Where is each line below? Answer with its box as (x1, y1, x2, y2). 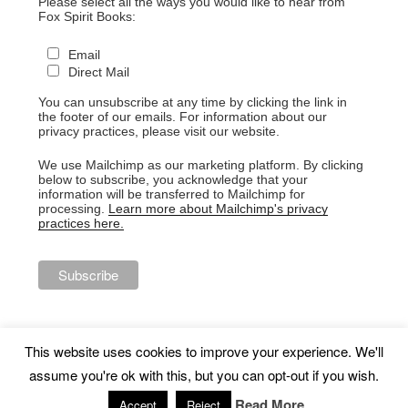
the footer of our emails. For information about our (37, 109, 327, 125)
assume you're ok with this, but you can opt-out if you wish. (29, 365, 379, 384)
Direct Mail (68, 65, 130, 80)
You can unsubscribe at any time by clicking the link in (37, 95, 347, 110)
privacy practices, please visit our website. (37, 124, 280, 139)
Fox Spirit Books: (37, 9, 136, 25)
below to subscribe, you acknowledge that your (37, 172, 308, 188)
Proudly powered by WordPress (27, 376, 209, 395)
